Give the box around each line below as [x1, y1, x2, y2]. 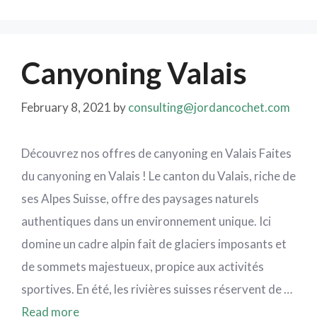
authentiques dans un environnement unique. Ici [21, 213, 271, 229]
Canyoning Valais [21, 55, 247, 91]
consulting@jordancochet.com [128, 99, 290, 115]
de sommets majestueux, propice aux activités [21, 258, 264, 274]
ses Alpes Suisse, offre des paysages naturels [21, 190, 259, 206]
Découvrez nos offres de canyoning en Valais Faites [21, 145, 292, 161]
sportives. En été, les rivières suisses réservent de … [21, 281, 292, 296]
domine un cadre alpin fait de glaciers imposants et [21, 236, 287, 251]
